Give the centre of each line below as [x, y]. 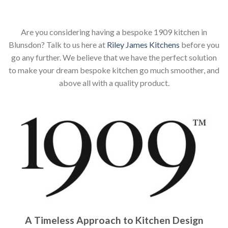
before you [199, 45]
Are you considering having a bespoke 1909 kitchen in [114, 32]
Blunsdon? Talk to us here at [58, 45]
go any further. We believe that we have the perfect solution [114, 58]
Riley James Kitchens [143, 45]
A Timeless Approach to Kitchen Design [114, 220]
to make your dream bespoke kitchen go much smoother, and [114, 70]
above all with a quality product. [114, 83]
